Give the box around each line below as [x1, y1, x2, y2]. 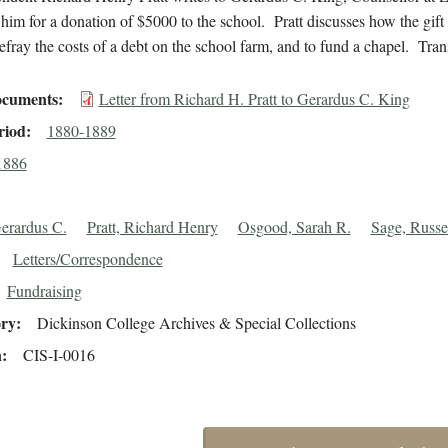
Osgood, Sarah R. [237, 216, 351, 238]
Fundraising [6, 280, 82, 302]
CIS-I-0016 [22, 344, 95, 366]
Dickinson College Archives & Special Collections [36, 312, 356, 334]
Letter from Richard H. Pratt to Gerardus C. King [98, 88, 410, 110]
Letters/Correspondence [12, 248, 163, 270]
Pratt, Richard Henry [86, 216, 218, 238]
